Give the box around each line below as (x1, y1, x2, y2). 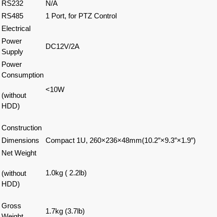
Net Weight (1, 149, 36, 157)
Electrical (1, 24, 31, 33)
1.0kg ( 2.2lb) (46, 169, 87, 177)
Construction (1, 124, 42, 132)
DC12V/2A (46, 42, 79, 51)
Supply (1, 47, 23, 56)
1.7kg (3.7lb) (46, 207, 85, 216)
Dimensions (1, 136, 39, 145)
